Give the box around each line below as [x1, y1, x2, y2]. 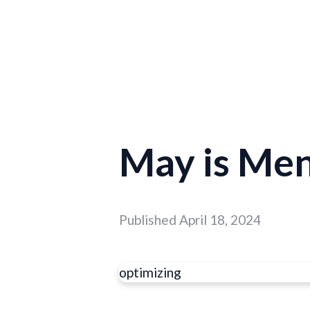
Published [119, 212, 179, 228]
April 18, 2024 [179, 212, 261, 228]
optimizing [119, 264, 181, 281]
